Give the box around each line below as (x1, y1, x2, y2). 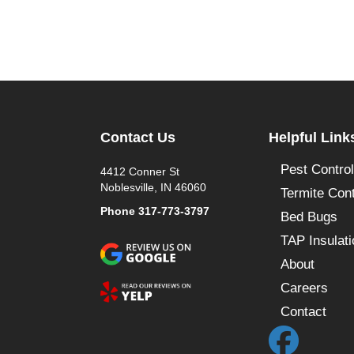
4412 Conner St (100, 164, 179, 178)
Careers (280, 280, 328, 296)
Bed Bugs (280, 209, 337, 224)
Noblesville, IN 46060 (100, 180, 206, 194)
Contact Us (100, 129, 175, 145)
